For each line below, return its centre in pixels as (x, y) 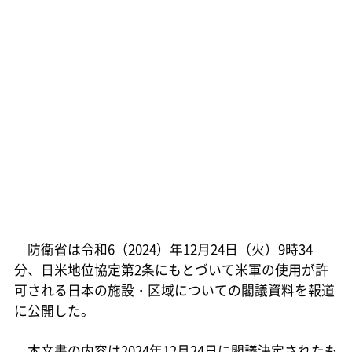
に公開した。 (54, 310)
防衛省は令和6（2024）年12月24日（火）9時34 (163, 249)
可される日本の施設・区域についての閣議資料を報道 (174, 290)
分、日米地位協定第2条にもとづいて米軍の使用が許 (171, 269)
